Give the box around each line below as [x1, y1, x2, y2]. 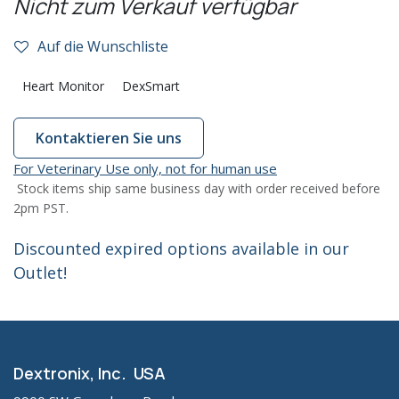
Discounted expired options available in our [13, 238, 349, 259]
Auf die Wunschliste [37, 37, 168, 56]
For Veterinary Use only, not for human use [13, 159, 277, 177]
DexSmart [122, 77, 180, 94]
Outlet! [13, 262, 67, 283]
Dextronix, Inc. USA [13, 362, 166, 384]
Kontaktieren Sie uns [36, 128, 182, 148]
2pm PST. [13, 199, 69, 216]
